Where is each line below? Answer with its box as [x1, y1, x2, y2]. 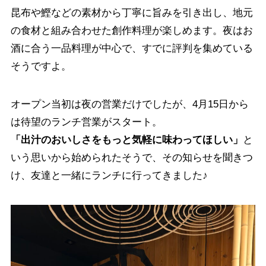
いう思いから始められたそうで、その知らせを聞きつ [10, 152, 253, 164]
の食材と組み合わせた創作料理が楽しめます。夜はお [10, 25, 253, 37]
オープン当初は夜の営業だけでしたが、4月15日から [10, 99, 249, 110]
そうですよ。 [10, 61, 71, 72]
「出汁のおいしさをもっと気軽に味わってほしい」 [10, 134, 243, 146]
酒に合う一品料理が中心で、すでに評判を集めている [10, 43, 253, 55]
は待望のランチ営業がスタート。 [10, 116, 162, 128]
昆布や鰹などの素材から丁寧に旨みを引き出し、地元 [10, 7, 253, 19]
